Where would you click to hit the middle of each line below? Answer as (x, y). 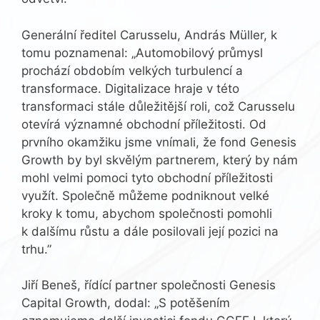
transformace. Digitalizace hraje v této (130, 88)
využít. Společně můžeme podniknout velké (145, 195)
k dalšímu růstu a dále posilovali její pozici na (150, 231)
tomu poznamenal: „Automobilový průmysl (142, 52)
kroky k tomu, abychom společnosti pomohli (147, 213)
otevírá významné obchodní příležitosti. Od (144, 124)
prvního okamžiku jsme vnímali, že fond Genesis (159, 142)
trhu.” (36, 249)
